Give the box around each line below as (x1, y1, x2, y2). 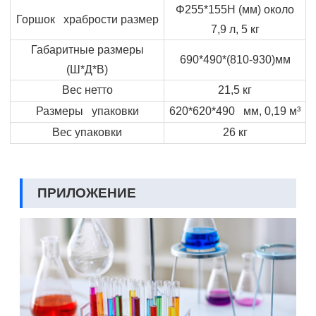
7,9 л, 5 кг (210, 23, 260, 35)
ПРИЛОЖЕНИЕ (37, 183, 136, 202)
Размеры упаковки (35, 104, 139, 117)
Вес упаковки (52, 126, 122, 138)
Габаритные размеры (30, 43, 144, 56)
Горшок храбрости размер (16, 13, 159, 25)
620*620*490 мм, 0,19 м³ (169, 104, 300, 117)
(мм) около (236, 3, 294, 16)
